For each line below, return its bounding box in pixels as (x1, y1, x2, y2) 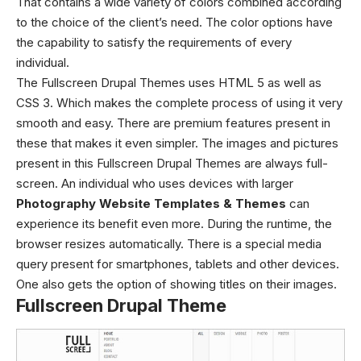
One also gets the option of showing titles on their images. (16, 276, 337, 292)
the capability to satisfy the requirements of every (16, 35, 292, 50)
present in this (16, 156, 97, 171)
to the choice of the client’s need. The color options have (16, 15, 333, 30)
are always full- (241, 156, 328, 171)
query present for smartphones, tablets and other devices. (16, 256, 339, 272)
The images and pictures (201, 135, 338, 151)
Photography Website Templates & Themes (16, 196, 286, 211)
